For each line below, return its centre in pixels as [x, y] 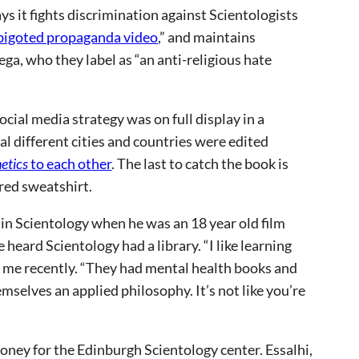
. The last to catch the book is [200, 163]
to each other [70, 163]
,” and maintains [207, 37]
